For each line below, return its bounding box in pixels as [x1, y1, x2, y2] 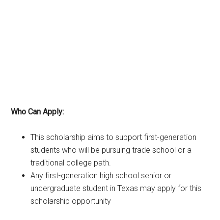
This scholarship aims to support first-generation [30, 132, 197, 142]
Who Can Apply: [11, 107, 64, 116]
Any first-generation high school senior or [30, 170, 172, 180]
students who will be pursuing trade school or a [30, 145, 192, 155]
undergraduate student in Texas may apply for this [30, 183, 202, 193]
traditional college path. [30, 158, 111, 167]
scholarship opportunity [30, 196, 111, 206]
